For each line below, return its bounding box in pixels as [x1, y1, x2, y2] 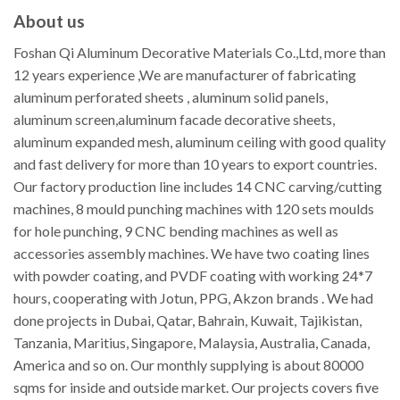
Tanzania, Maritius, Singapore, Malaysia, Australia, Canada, [13, 333, 370, 351]
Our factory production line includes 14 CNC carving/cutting [13, 177, 382, 195]
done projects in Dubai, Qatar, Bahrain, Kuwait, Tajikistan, [13, 311, 362, 329]
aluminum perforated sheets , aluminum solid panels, [13, 87, 328, 105]
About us [13, 10, 85, 31]
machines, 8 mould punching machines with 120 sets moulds [13, 199, 374, 217]
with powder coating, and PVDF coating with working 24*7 [13, 266, 372, 284]
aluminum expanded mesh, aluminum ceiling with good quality [13, 132, 386, 150]
